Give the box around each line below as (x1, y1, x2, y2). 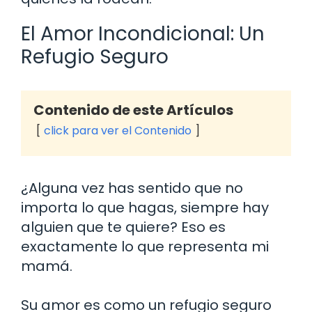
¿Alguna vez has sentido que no (21, 178, 243, 198)
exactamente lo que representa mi (21, 237, 269, 257)
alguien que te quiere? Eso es (21, 217, 226, 237)
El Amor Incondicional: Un (21, 20, 265, 48)
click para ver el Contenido (44, 123, 192, 139)
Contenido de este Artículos (33, 100, 233, 120)
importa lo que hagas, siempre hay (21, 198, 269, 218)
